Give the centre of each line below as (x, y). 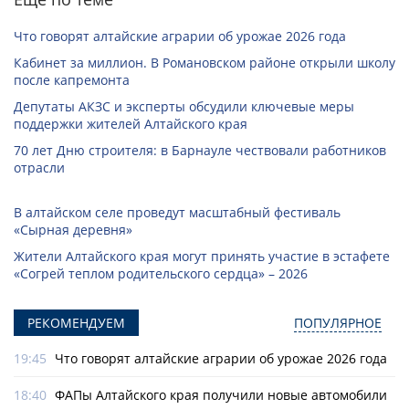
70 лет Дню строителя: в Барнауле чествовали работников (200, 151)
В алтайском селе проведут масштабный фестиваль (177, 213)
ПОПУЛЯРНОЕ (338, 323)
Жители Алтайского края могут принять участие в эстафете (202, 257)
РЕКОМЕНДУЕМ (76, 323)
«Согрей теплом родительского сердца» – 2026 (161, 274)
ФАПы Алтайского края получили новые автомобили (221, 395)
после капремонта (72, 80)
